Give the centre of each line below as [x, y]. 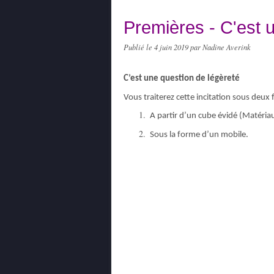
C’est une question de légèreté [182, 79]
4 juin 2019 [172, 47]
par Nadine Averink [220, 47]
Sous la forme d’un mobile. [198, 135]
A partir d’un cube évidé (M [199, 116]
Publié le [139, 47]
